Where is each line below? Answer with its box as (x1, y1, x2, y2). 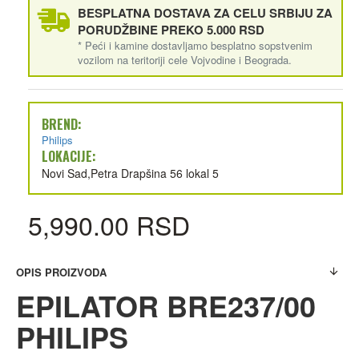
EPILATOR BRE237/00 (16, 284, 316, 326)
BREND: (42, 114, 82, 134)
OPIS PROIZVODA (16, 264, 107, 280)
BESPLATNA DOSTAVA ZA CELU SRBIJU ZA (78, 3, 333, 22)
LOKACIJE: (42, 146, 96, 166)
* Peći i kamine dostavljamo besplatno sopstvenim (78, 37, 313, 53)
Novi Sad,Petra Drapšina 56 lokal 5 (42, 164, 219, 181)
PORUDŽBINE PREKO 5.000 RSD (78, 20, 264, 38)
